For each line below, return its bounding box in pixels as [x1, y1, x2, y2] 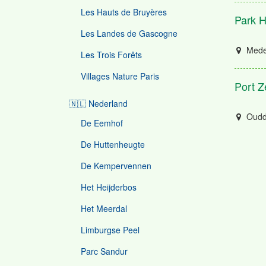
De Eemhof [81, 117, 123, 129]
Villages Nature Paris [81, 70, 159, 82]
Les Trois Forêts [81, 49, 142, 61]
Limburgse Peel [81, 224, 140, 236]
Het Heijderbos [81, 181, 137, 193]
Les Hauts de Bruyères [81, 6, 167, 18]
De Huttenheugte [81, 138, 145, 150]
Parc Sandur [81, 245, 128, 257]
